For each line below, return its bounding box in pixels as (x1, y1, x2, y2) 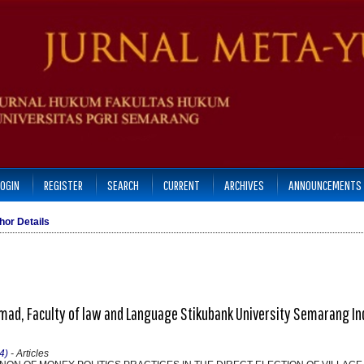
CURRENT (162, 176, 200, 193)
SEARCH (106, 176, 139, 193)
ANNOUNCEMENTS (288, 176, 362, 193)
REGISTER (43, 176, 83, 193)
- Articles (8, 348, 49, 360)
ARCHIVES (223, 176, 264, 193)
